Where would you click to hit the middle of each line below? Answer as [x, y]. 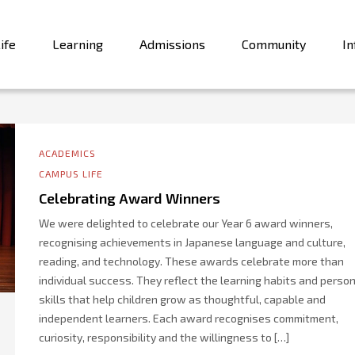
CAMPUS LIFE [71, 174]
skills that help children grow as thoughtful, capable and [182, 299]
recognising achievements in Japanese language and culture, [192, 242]
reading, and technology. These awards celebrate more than [191, 261]
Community [274, 44]
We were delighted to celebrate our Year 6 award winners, [186, 223]
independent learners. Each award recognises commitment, [189, 318]
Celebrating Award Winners [130, 198]
